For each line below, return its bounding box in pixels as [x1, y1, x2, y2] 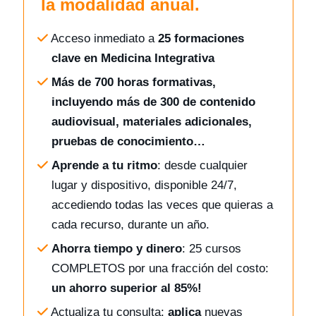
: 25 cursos [181, 242, 241, 256]
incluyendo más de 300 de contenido [51, 95, 255, 109]
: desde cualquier [157, 159, 248, 173]
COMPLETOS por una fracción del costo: [51, 262, 269, 276]
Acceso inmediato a [47, 32, 158, 46]
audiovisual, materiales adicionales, [51, 115, 252, 129]
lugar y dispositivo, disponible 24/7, [51, 178, 237, 193]
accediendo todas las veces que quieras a [51, 198, 273, 212]
